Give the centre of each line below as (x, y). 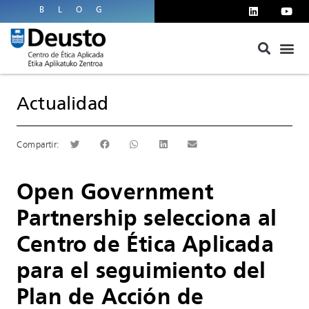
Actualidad (62, 104)
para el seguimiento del (141, 272)
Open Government (115, 194)
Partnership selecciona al (147, 220)
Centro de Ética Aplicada (145, 246)
